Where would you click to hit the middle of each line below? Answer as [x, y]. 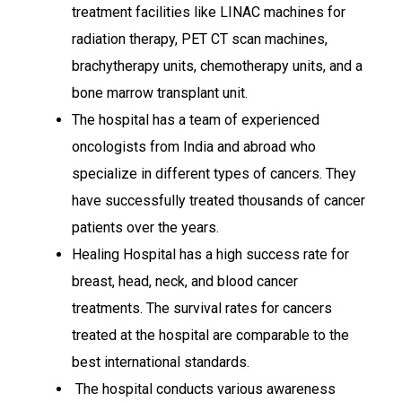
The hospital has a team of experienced [196, 120]
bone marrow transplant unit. [163, 93]
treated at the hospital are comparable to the [210, 335]
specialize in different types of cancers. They [214, 174]
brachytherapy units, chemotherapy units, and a [217, 66]
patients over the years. [145, 227]
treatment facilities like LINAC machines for [209, 12]
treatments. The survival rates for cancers [202, 308]
